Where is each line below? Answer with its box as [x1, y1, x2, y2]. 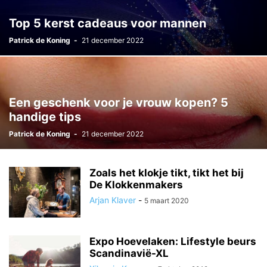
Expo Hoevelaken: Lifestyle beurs [89, 235, 256, 247]
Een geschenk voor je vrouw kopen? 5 [9, 95, 228, 110]
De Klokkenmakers [89, 179, 183, 191]
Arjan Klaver [89, 195, 136, 205]
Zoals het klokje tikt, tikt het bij [89, 167, 244, 179]
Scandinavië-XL [89, 247, 169, 259]
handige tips [9, 110, 81, 124]
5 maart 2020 [144, 196, 189, 205]
